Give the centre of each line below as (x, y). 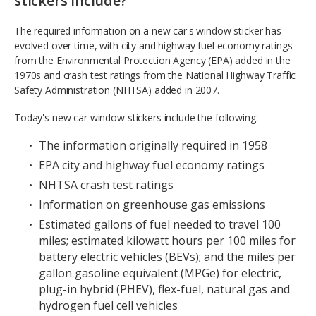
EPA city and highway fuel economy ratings (152, 165)
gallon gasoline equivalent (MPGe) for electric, (160, 273)
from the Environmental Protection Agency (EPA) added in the (152, 60)
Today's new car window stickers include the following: (136, 117)
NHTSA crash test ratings (106, 184)
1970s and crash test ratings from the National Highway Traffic (155, 75)
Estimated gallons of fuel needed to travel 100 (160, 224)
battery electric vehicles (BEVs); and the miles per (167, 256)
